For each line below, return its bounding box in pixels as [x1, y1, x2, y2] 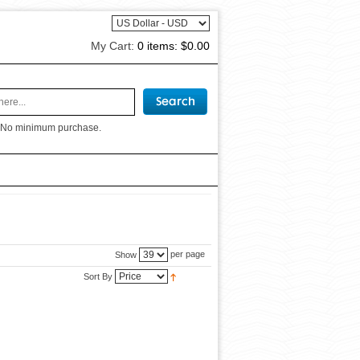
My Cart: [91, 39, 137, 52]
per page [168, 249, 205, 260]
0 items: [137, 39, 181, 52]
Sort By [84, 272, 112, 281]
